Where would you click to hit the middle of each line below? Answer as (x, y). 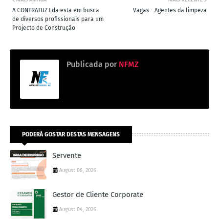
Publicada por (92, 65)
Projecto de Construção (44, 28)
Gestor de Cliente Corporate (98, 195)
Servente (67, 156)
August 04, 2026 (78, 210)
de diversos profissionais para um (58, 19)
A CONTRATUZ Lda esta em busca (56, 11)
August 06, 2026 (78, 171)
